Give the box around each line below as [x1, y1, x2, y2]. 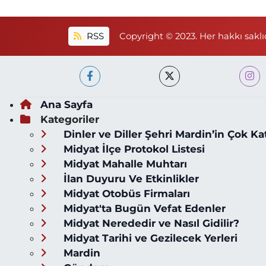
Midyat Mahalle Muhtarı [60, 158, 187, 170]
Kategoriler [40, 113, 99, 126]
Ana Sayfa [40, 99, 93, 111]
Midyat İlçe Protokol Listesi [60, 143, 205, 156]
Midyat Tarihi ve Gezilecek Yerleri [60, 232, 237, 245]
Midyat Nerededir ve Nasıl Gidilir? [60, 217, 239, 230]
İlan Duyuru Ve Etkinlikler [60, 173, 199, 185]
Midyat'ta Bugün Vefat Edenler [60, 202, 226, 215]
